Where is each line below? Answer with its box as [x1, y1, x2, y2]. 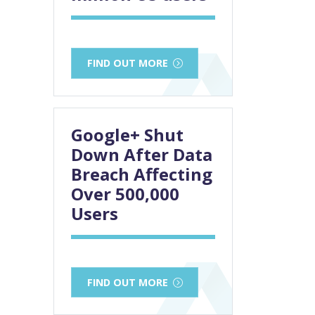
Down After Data [71, 142, 212, 166]
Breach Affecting [71, 162, 212, 186]
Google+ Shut [71, 122, 184, 146]
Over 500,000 [71, 181, 179, 205]
